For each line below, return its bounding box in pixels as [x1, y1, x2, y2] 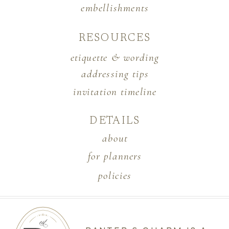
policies [98, 169, 132, 182]
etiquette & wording [70, 51, 159, 64]
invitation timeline [73, 85, 157, 98]
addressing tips [81, 67, 149, 80]
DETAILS [89, 116, 141, 127]
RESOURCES [79, 33, 151, 44]
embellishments [81, 1, 149, 14]
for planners [87, 149, 142, 163]
